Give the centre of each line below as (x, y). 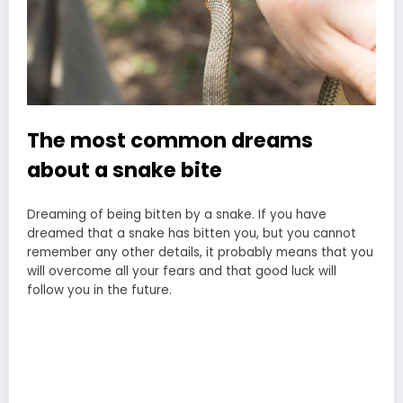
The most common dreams (170, 140)
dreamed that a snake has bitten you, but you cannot (192, 234)
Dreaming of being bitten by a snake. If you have (177, 215)
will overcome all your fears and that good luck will (182, 272)
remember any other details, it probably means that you (200, 253)
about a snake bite (125, 170)
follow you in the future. (99, 291)
